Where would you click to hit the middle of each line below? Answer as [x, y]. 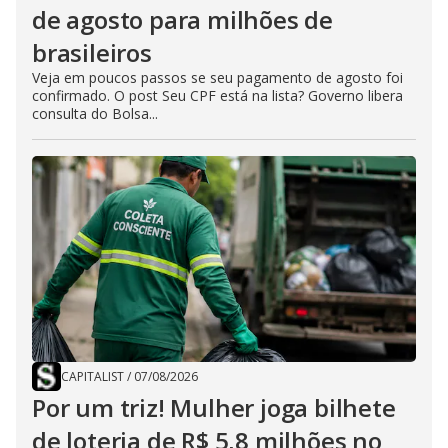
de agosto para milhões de [182, 20]
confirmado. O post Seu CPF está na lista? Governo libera [217, 96]
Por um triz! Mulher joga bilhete [214, 408]
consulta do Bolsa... [95, 114]
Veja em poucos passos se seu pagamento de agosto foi [217, 78]
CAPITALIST [92, 377]
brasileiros [92, 53]
